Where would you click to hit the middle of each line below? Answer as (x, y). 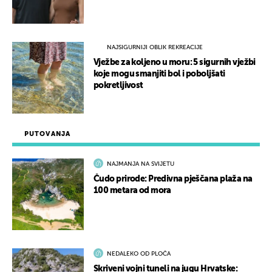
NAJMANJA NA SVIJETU (141, 164)
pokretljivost (118, 86)
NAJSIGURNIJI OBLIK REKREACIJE (155, 48)
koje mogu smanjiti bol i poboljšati (159, 74)
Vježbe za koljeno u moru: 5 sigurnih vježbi (175, 63)
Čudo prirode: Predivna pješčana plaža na (173, 179)
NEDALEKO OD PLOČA (139, 254)
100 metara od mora (132, 191)
